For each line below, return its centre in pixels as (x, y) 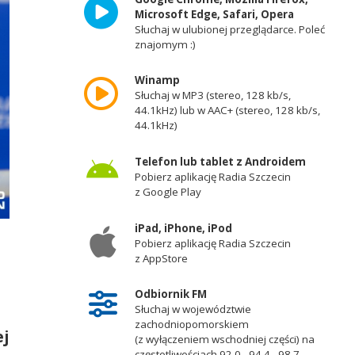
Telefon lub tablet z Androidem (220, 161)
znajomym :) (165, 44)
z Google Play (168, 191)
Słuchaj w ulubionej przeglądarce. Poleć (229, 29)
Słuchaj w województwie (193, 309)
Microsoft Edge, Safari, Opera (214, 14)
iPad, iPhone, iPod (183, 228)
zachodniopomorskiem (191, 324)
